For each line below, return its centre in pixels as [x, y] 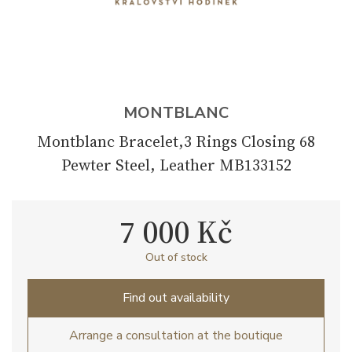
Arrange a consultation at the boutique [176, 335]
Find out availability [176, 298]
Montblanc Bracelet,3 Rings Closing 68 [176, 141]
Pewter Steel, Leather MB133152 [176, 165]
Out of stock [176, 257]
